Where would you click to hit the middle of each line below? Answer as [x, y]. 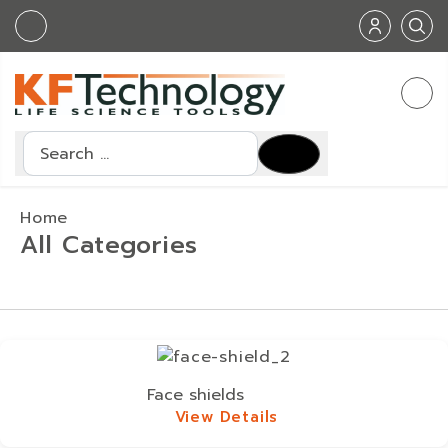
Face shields [195, 395]
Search [51, 142]
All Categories [109, 245]
